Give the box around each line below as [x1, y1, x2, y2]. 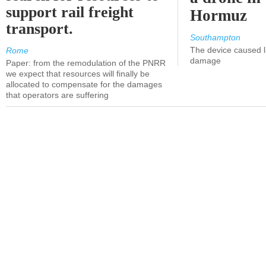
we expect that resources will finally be [6, 69, 150, 78]
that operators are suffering [6, 90, 109, 100]
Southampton [190, 33, 240, 42]
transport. [6, 20, 74, 37]
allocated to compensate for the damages [6, 80, 162, 89]
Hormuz [190, 7, 248, 24]
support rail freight [6, 4, 134, 21]
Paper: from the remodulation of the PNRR [6, 58, 166, 68]
